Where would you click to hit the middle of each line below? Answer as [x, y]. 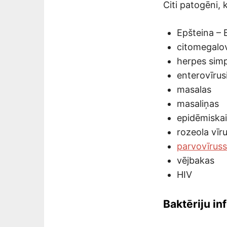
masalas [194, 90]
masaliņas [198, 104]
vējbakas [196, 161]
